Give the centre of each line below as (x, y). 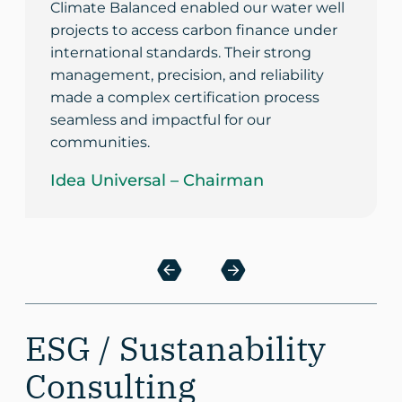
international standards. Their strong (181, 52)
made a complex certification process (185, 97)
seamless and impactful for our (161, 119)
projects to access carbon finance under (194, 30)
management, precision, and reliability (187, 74)
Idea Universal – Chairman (157, 180)
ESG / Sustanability (175, 348)
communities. (100, 142)
